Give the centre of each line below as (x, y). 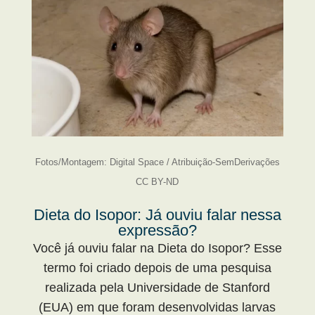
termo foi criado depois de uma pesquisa (157, 268)
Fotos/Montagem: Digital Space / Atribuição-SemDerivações (157, 162)
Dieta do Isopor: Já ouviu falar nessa (157, 214)
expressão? (157, 230)
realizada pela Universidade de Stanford (157, 287)
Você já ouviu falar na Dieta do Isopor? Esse (157, 248)
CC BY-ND (157, 181)
